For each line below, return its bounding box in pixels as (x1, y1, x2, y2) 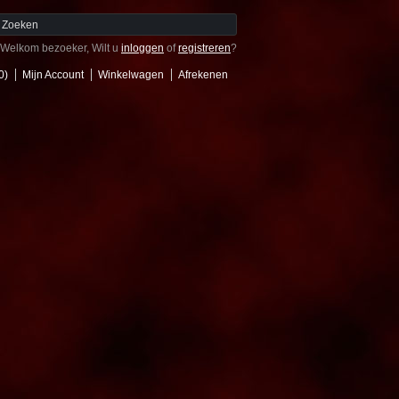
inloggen (121, 42, 164, 54)
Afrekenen (178, 69, 228, 81)
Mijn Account (22, 69, 84, 81)
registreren (178, 42, 231, 54)
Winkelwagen (98, 69, 164, 81)
